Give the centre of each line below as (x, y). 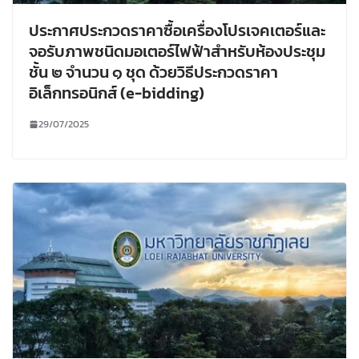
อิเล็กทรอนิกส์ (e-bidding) (117, 93)
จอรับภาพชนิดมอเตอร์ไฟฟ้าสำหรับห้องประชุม (177, 51)
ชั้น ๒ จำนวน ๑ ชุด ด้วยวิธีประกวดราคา (153, 72)
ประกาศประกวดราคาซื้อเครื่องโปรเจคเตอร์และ (177, 30)
